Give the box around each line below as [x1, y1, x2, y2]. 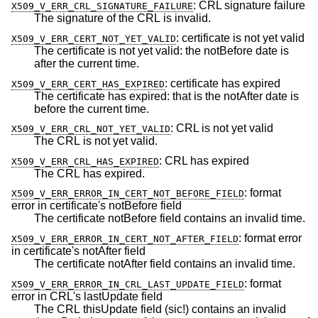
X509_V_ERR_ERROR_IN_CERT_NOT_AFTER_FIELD [11, 233, 238, 244]
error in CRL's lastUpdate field [11, 290, 163, 302]
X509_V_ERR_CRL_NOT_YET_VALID [11, 124, 170, 135]
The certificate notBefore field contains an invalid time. [34, 212, 305, 225]
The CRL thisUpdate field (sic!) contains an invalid [34, 302, 286, 315]
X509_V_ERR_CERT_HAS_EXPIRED [11, 78, 165, 89]
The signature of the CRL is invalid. [34, 12, 211, 25]
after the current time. [115, 57, 139, 70]
